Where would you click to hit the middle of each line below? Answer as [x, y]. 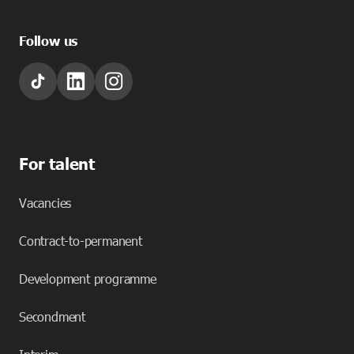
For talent [57, 163]
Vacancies [45, 203]
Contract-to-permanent [81, 241]
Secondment [52, 317]
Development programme [88, 279]
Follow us [49, 41]
